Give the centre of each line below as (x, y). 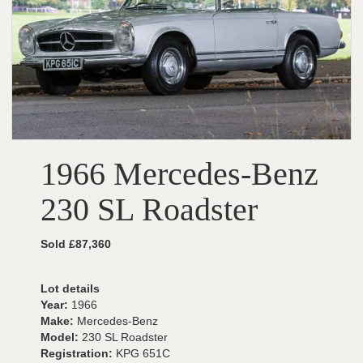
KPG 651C (143, 353)
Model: (61, 337)
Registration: (78, 353)
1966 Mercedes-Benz (179, 174)
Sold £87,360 (76, 244)
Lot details (70, 288)
